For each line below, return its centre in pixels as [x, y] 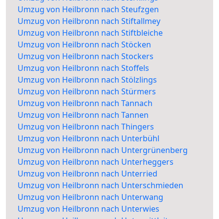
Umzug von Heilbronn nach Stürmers [87, 92]
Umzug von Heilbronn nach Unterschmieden [100, 186]
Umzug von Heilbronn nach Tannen [83, 115]
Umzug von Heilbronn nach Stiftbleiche [90, 33]
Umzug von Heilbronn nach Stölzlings [87, 80]
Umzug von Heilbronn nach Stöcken [84, 45]
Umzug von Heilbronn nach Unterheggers [96, 162]
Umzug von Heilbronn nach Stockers [86, 56]
